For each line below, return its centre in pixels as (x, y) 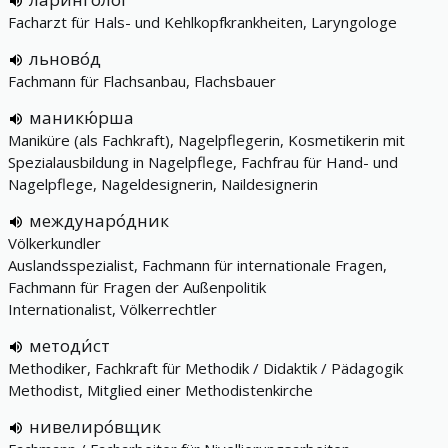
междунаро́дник (99, 220)
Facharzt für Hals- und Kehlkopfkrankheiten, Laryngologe (202, 22)
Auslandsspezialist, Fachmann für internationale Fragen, (197, 265)
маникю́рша (81, 117)
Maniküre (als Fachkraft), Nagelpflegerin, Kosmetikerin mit (206, 140)
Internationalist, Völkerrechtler (112, 309)
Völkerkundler (54, 243)
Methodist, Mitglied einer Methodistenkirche (160, 390)
